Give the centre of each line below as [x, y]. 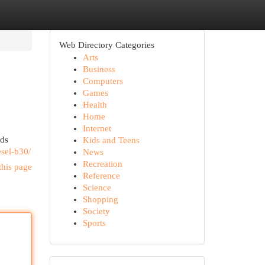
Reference [101, 176]
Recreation [102, 164]
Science [97, 188]
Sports [94, 223]
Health [95, 105]
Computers [103, 81]
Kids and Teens [111, 140]
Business [99, 69]
